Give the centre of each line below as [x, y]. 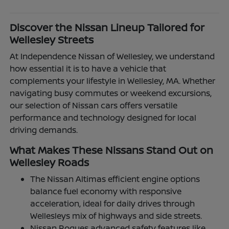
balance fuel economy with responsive [106, 191]
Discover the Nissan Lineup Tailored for [107, 27]
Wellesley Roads [50, 162]
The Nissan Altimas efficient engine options [115, 179]
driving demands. [44, 130]
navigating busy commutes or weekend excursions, [111, 93]
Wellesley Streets [52, 39]
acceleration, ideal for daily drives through [113, 203]
